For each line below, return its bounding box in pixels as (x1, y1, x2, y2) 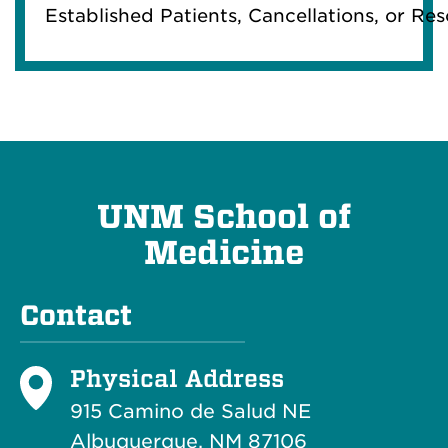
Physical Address (70, 363, 284, 394)
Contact (20, 299, 132, 333)
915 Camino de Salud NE (70, 400, 311, 424)
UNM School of (97, 198, 351, 237)
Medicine (144, 234, 304, 273)
